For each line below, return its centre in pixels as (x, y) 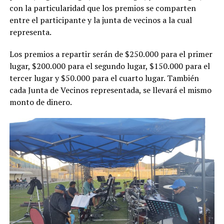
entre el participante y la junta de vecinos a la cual (100, 20)
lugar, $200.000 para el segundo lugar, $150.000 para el (109, 66)
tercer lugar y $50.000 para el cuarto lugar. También (104, 78)
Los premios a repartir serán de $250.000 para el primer (111, 54)
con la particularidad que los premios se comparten (102, 8)
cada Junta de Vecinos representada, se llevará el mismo (110, 90)
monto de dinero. (40, 102)
